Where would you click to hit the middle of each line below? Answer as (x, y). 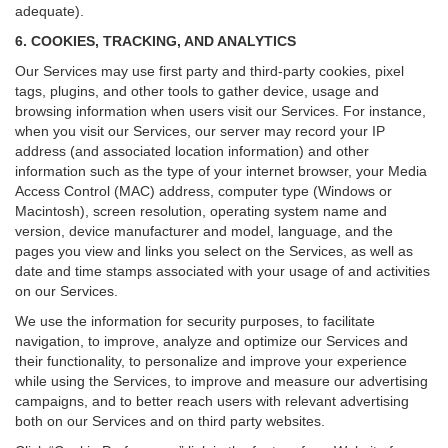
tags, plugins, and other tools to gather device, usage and (197, 91)
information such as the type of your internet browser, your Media (221, 171)
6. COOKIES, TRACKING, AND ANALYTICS (155, 41)
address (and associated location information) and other (192, 151)
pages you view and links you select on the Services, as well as (214, 251)
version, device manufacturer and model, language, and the (204, 231)
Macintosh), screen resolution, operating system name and (201, 211)
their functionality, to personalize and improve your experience (211, 361)
